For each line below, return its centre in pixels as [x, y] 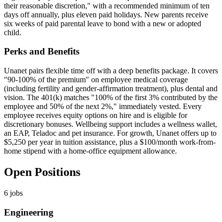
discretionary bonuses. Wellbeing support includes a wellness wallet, [111, 124]
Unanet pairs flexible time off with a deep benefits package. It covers [111, 71]
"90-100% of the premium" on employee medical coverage [96, 80]
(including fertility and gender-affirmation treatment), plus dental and [111, 89]
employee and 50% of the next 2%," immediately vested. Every [103, 107]
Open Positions [42, 172]
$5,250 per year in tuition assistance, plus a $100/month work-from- [110, 142]
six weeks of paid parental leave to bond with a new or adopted [103, 23]
